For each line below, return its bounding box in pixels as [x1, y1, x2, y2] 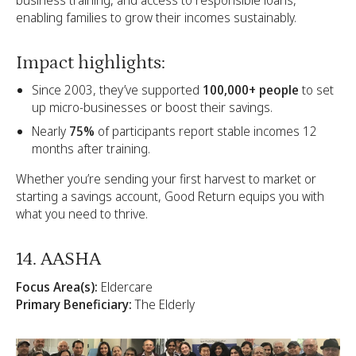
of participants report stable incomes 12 [95, 122, 317, 141]
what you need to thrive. [16, 205, 148, 223]
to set [299, 81, 334, 99]
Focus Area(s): [16, 277, 98, 296]
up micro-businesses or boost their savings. [32, 99, 273, 117]
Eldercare [98, 277, 153, 296]
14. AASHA [16, 248, 101, 270]
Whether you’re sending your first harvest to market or [16, 170, 316, 188]
